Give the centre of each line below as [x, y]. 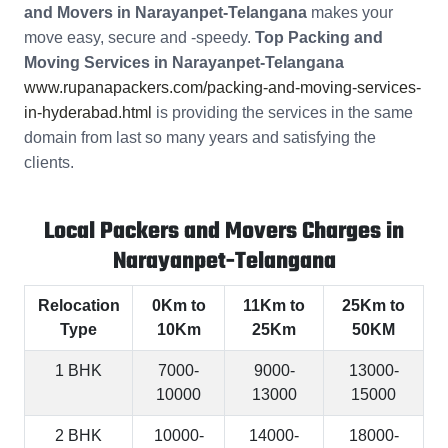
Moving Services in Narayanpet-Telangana [184, 63]
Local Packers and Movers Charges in [224, 232]
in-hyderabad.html [88, 113]
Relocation [78, 306]
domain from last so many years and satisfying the [200, 138]
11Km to [274, 306]
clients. [49, 163]
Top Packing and [319, 38]
